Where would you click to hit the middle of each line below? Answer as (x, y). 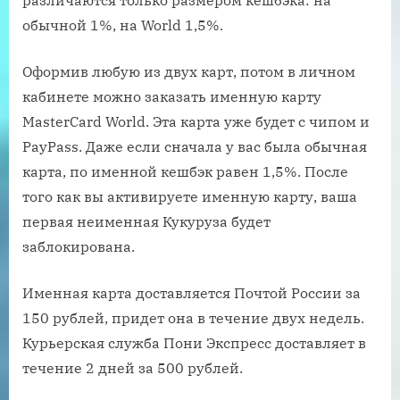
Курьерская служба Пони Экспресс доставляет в (194, 343)
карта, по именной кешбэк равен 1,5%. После (185, 172)
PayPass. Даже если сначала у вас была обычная (195, 147)
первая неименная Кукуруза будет (146, 222)
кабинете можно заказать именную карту (172, 97)
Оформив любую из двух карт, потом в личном (189, 72)
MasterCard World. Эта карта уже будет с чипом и (196, 122)
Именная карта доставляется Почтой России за (192, 293)
